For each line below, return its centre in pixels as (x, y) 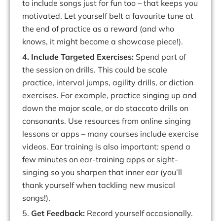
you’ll (172, 172)
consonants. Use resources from (81, 121)
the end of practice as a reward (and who (98, 29)
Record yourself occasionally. (140, 213)
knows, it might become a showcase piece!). (103, 42)
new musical (152, 185)
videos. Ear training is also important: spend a (106, 147)
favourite (149, 16)
